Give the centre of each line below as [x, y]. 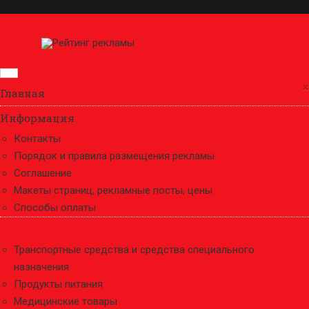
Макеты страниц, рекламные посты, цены [113, 190]
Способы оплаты [55, 208]
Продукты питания [58, 284]
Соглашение [43, 173]
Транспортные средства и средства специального [134, 250]
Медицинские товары [66, 301]
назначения [41, 267]
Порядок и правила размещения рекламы [114, 156]
